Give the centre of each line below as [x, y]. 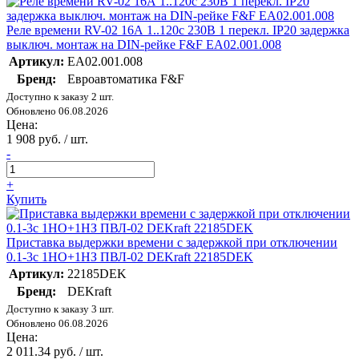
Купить [26, 200]
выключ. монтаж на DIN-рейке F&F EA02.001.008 [144, 45]
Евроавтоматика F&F [126, 79]
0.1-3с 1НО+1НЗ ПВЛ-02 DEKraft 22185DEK [130, 257]
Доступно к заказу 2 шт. [60, 97]
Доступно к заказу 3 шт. [60, 309]
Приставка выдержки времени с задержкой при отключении [172, 243]
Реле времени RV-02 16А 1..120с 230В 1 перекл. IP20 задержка [178, 30]
